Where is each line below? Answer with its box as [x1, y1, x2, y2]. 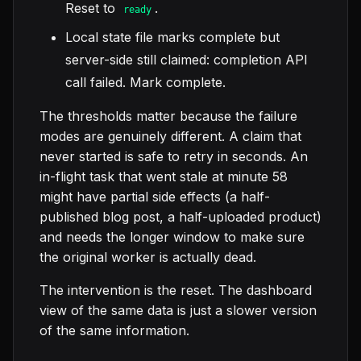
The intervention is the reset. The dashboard [39, 282, 312, 299]
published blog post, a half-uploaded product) [39, 209, 322, 226]
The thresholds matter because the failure [39, 108, 297, 125]
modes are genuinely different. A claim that [39, 128, 301, 145]
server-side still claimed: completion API [65, 52, 308, 68]
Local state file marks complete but [65, 29, 280, 46]
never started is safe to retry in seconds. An [39, 148, 308, 165]
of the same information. [39, 322, 189, 339]
